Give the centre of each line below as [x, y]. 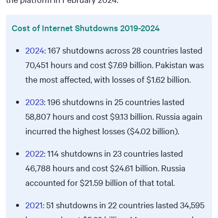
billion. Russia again [165, 116]
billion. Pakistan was [166, 64]
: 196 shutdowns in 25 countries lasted [114, 101]
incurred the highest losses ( [78, 131]
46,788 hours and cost [68, 168]
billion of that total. [139, 182]
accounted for [53, 182]
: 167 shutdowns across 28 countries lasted [123, 50]
